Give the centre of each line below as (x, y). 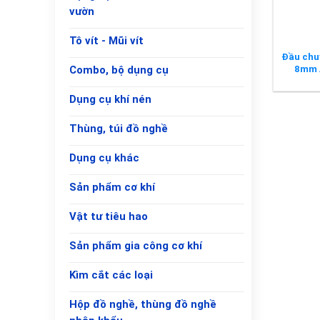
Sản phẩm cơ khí (112, 187)
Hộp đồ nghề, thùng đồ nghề (143, 305)
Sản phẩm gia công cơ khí (136, 246)
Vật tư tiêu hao (109, 217)
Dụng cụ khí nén (110, 100)
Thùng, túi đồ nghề (119, 129)
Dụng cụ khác (104, 158)
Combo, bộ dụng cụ (119, 70)
